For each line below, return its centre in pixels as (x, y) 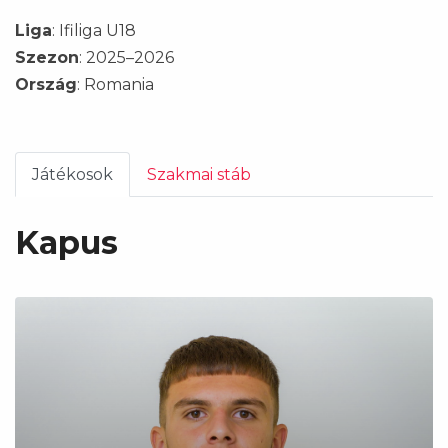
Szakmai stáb (199, 175)
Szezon (47, 58)
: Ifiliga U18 (94, 31)
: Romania (115, 85)
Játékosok (72, 175)
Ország (46, 85)
